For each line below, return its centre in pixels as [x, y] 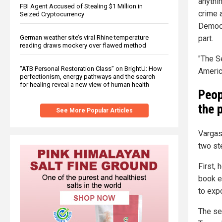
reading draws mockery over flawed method [83, 45]
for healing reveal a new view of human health [84, 84]
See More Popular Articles [94, 110]
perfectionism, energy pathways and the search [87, 76]
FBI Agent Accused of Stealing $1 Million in [81, 6]
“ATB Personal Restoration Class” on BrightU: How [91, 68]
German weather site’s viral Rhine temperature [84, 37]
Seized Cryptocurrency [52, 14]
